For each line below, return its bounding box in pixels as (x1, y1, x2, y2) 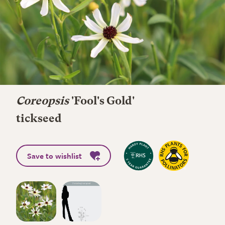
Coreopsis (16, 96, 69, 107)
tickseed (16, 114, 62, 125)
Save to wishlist (27, 150, 82, 161)
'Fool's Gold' (69, 96, 135, 107)
